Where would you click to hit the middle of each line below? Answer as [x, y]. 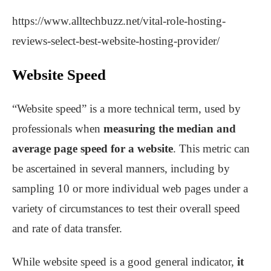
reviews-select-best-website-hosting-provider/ [116, 41]
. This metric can [211, 149]
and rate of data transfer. [67, 229]
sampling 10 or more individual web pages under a [130, 189]
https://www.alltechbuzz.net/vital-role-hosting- [119, 21]
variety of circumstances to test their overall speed [126, 209]
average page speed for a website [93, 149]
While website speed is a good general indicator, [125, 262]
